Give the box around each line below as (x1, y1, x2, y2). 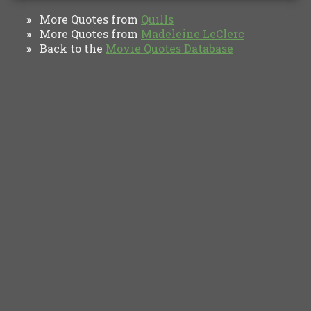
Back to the (31, 40, 106, 56)
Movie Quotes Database (106, 40, 233, 56)
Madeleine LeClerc (141, 26, 244, 41)
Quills (141, 11, 174, 26)
